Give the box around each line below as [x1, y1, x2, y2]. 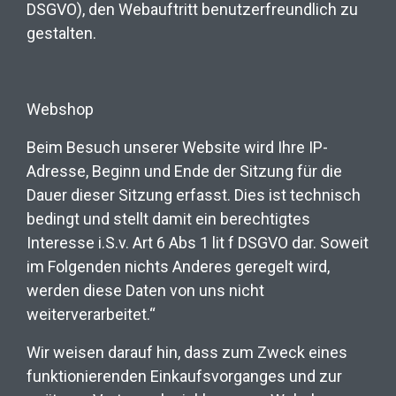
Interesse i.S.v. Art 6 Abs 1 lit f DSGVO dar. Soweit [27, 232, 369, 252]
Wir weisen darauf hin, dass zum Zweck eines [27, 342, 347, 362]
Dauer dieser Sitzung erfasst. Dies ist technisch [27, 185, 361, 204]
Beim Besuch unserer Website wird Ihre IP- [27, 137, 328, 156]
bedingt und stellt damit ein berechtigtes [27, 209, 310, 228]
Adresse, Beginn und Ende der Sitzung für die [27, 161, 342, 180]
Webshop [27, 99, 97, 118]
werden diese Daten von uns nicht [27, 280, 264, 300]
